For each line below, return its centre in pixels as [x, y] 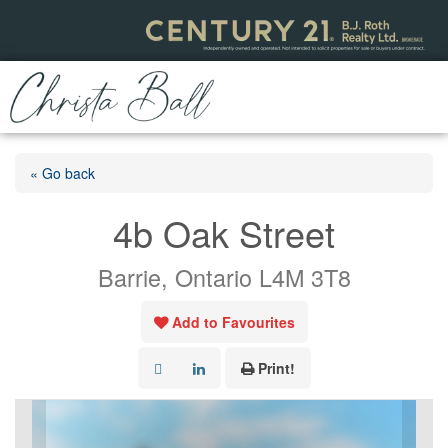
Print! [276, 367]
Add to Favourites [233, 321]
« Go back [62, 172]
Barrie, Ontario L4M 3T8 [224, 276]
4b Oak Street [224, 232]
